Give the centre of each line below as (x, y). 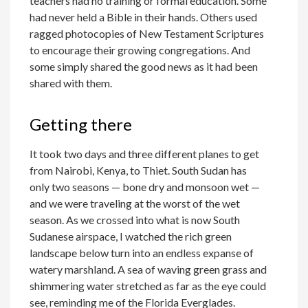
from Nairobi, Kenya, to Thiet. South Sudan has (139, 170)
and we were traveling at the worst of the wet (135, 203)
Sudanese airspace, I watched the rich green (131, 236)
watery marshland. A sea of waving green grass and (148, 269)
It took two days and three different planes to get (145, 153)
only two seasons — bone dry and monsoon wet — (145, 186)
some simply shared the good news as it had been (144, 66)
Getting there (81, 124)
